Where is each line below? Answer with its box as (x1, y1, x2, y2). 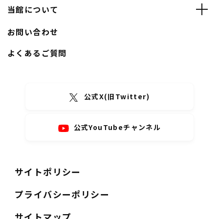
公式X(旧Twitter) (84, 91, 150, 101)
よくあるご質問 (7, 46, 67, 59)
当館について (7, 3, 59, 15)
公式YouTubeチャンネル (73, 122, 161, 132)
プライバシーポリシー (15, 187, 109, 200)
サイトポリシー (15, 165, 81, 178)
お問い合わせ (7, 25, 59, 38)
